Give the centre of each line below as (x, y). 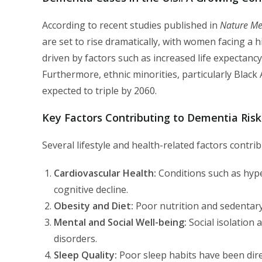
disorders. (75, 238)
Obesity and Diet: (94, 206)
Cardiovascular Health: (105, 173)
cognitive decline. (91, 189)
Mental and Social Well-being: (120, 222)
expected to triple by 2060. (99, 90)
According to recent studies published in (131, 25)
